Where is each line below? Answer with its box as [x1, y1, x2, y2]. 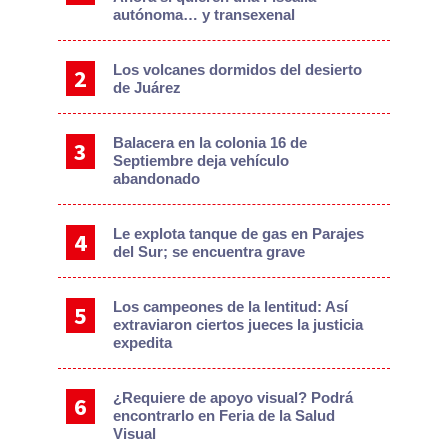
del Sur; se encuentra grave [113, 243, 306, 261]
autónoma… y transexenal [113, 6, 296, 24]
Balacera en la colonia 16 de [113, 134, 308, 152]
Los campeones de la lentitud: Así [113, 298, 349, 316]
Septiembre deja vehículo [113, 152, 290, 170]
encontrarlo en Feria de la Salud [113, 407, 336, 425]
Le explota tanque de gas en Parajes [113, 225, 365, 243]
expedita [113, 334, 173, 352]
